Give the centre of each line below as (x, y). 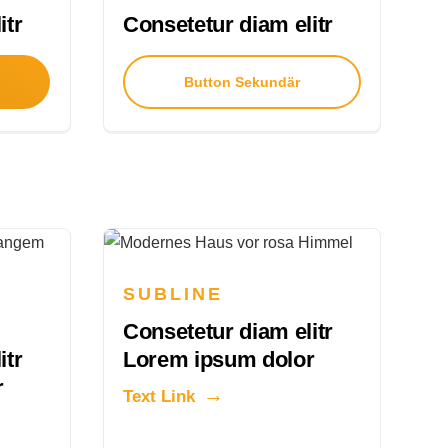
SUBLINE (173, 294)
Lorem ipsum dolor (218, 360)
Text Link (158, 397)
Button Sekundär (241, 82)
